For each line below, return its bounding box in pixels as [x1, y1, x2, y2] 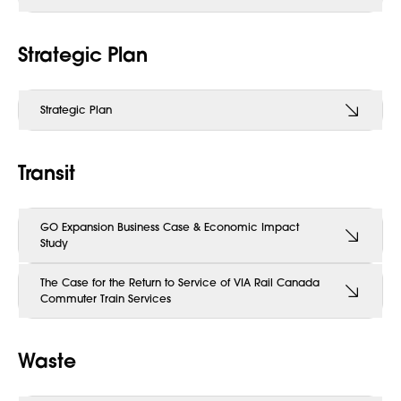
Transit [18, 159, 75, 185]
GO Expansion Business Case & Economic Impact [40, 220, 299, 234]
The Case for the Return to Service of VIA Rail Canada [40, 276, 320, 289]
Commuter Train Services [40, 292, 171, 305]
